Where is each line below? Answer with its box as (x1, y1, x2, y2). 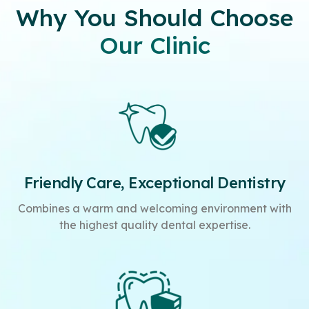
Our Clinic (99, 30, 210, 61)
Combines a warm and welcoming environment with (17, 201, 292, 216)
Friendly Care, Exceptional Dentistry (23, 173, 286, 193)
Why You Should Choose (15, 3, 294, 33)
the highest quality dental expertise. (59, 218, 250, 232)
